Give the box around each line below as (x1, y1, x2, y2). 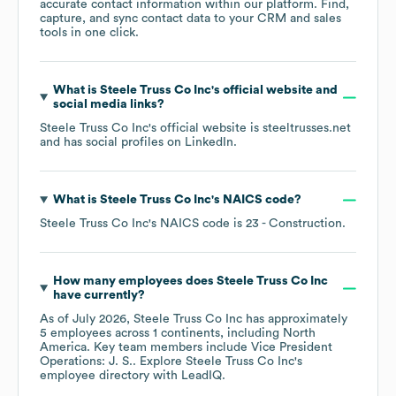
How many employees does (52, 275, 217, 288)
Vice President (251, 341, 332, 354)
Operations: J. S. (40, 355, 133, 369)
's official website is (148, 122, 263, 135)
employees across (47, 327, 153, 340)
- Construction (259, 217, 342, 231)
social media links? (52, 98, 164, 111)
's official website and (210, 84, 338, 97)
